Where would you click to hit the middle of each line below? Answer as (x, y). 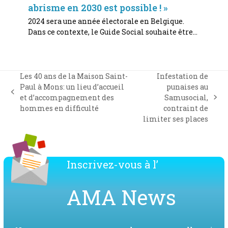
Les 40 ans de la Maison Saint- (74, 76)
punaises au (188, 87)
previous (26, 97)
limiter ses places (176, 119)
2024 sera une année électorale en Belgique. (106, 21)
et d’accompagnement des (67, 97)
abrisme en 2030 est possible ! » (97, 7)
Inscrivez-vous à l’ (112, 164)
